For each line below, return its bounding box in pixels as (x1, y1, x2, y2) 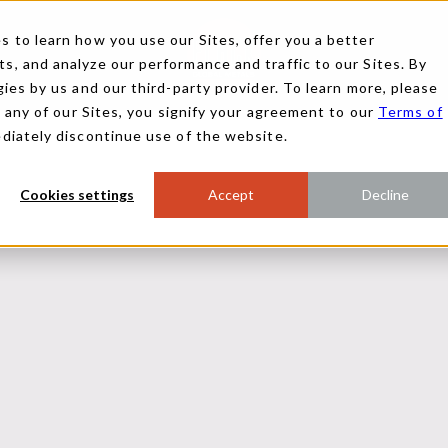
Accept (208, 186, 254, 204)
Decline (361, 186, 409, 204)
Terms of (377, 103, 443, 120)
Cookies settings (20, 186, 134, 204)
